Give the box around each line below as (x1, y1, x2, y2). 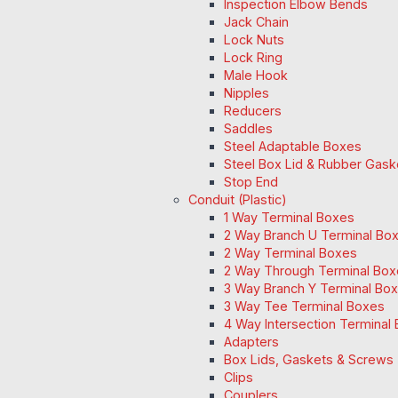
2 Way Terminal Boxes (224, 245, 357, 261)
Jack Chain (224, 14, 289, 30)
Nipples (224, 85, 269, 101)
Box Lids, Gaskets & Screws (224, 352, 394, 368)
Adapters (224, 334, 279, 350)
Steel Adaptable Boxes (224, 139, 362, 155)
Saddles (224, 121, 273, 137)
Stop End (224, 174, 278, 190)
